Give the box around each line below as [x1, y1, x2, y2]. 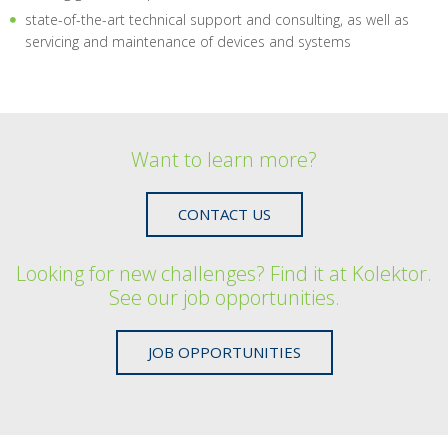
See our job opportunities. [108, 284, 340, 311]
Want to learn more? [131, 146, 317, 173]
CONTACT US [177, 204, 271, 224]
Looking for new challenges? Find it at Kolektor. [16, 260, 432, 287]
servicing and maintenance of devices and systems [25, 32, 351, 51]
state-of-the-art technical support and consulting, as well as [25, 10, 409, 29]
